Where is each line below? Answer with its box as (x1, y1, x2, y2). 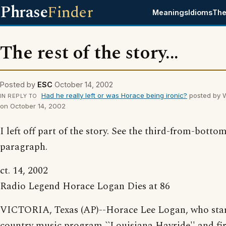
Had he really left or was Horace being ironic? (41, 91, 187, 99)
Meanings (152, 8, 189, 17)
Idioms (188, 8, 213, 17)
